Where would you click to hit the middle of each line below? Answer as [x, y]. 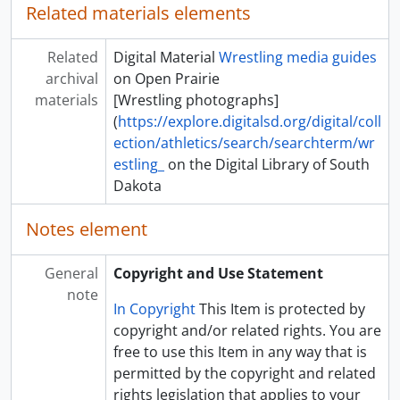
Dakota [137, 186]
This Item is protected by [280, 309]
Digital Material [166, 57]
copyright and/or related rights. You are [247, 330]
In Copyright [154, 309]
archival [71, 79]
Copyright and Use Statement [218, 273]
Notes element [87, 229]
